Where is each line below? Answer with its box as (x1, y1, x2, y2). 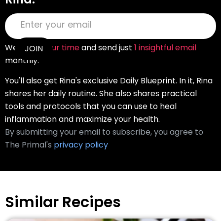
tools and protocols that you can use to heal (5, 100, 177, 112)
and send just (79, 41, 134, 53)
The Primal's (5, 139, 54, 150)
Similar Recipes (5, 191, 121, 213)
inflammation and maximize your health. (5, 113, 160, 125)
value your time (20, 41, 79, 53)
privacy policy (54, 139, 108, 150)
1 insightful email (134, 41, 196, 53)
